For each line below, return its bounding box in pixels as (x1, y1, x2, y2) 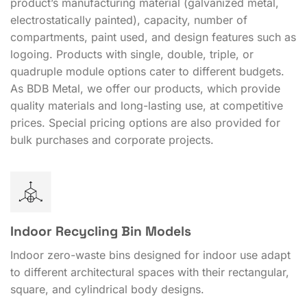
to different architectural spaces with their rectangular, (10, 265, 289, 279)
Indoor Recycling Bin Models (10, 223, 191, 241)
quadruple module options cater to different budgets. (10, 64, 284, 79)
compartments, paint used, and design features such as (10, 30, 296, 45)
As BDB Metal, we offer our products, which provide (10, 82, 280, 96)
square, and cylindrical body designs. (10, 282, 204, 296)
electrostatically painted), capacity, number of (10, 13, 247, 27)
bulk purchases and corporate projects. (10, 133, 214, 147)
